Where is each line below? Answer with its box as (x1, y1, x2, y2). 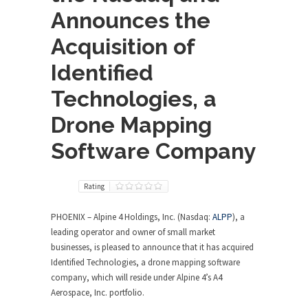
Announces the (51, 8, 210, 33)
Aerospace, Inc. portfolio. (51, 287, 144, 298)
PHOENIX (51, 211, 87, 223)
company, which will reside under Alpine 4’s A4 (51, 272, 222, 283)
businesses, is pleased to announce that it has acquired (51, 241, 254, 253)
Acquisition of (51, 34, 195, 59)
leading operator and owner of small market (51, 226, 215, 238)
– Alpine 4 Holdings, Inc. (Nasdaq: (87, 211, 212, 223)
